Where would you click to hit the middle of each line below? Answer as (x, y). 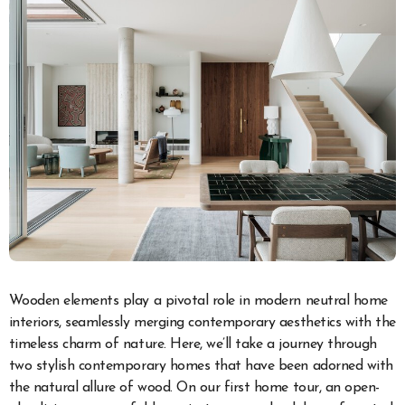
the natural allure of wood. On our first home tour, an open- (194, 388)
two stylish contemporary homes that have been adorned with (201, 367)
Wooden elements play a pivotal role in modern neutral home (198, 301)
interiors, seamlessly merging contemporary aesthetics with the (202, 323)
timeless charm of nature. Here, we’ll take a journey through (193, 345)
